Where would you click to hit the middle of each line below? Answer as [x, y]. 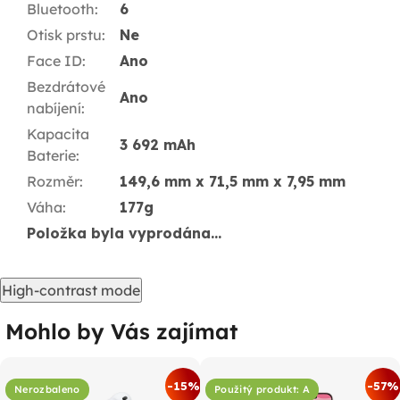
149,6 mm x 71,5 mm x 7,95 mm [233, 181]
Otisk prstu [64, 34]
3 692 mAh [158, 144]
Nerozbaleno [47, 389]
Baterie [51, 155]
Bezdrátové [66, 86]
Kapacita [58, 133]
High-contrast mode [71, 290]
